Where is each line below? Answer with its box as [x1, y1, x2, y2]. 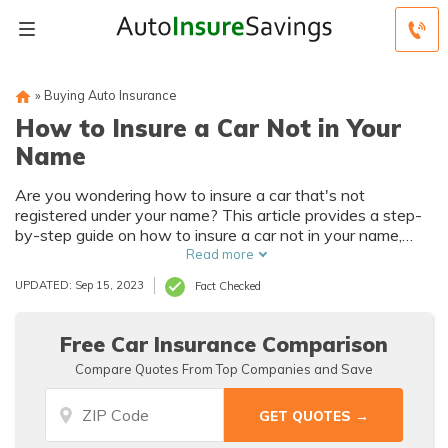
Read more [185, 246, 254, 262]
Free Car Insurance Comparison [60, 331, 388, 357]
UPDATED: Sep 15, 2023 [15, 278, 144, 292]
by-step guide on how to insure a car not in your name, [15, 225, 402, 245]
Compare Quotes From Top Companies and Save [75, 361, 373, 377]
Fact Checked [195, 279, 261, 293]
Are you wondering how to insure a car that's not [15, 185, 365, 205]
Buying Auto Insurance [44, 87, 176, 103]
